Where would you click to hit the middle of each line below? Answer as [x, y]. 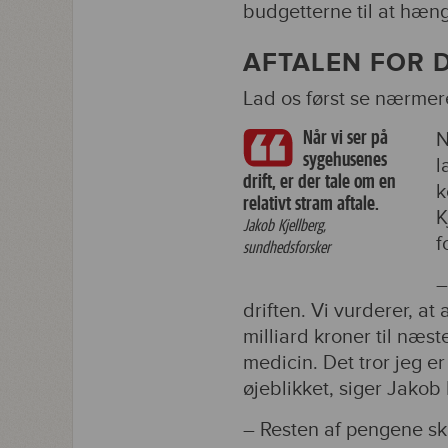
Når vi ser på [345, 137]
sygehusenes [345, 159]
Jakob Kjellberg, [284, 225]
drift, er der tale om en [319, 181]
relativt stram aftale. [313, 203]
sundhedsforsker [286, 247]
